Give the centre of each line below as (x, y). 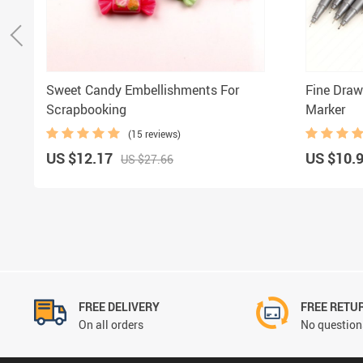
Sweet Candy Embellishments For (143, 90)
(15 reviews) (154, 133)
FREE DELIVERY (119, 306)
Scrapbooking (86, 109)
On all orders (111, 324)
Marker (325, 109)
